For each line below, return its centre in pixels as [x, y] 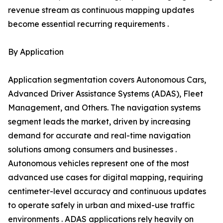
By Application [36, 52]
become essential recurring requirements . [88, 24]
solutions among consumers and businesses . [92, 150]
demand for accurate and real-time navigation [99, 136]
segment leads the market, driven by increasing [99, 122]
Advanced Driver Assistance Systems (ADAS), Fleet [106, 94]
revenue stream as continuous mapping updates [101, 10]
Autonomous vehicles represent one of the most [99, 164]
